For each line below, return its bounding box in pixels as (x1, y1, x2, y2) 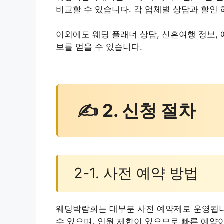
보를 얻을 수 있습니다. (56, 42, 142, 52)
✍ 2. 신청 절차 (77, 100, 196, 121)
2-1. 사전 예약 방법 (73, 164, 198, 182)
